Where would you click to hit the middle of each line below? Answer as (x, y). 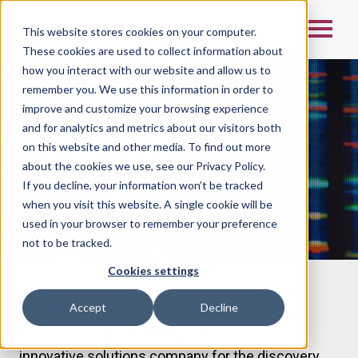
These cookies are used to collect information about (153, 51)
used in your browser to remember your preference (150, 223)
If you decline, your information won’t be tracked (143, 185)
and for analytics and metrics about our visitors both (152, 127)
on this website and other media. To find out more (147, 147)
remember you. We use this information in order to (148, 89)
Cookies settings (153, 271)
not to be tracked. (67, 243)
